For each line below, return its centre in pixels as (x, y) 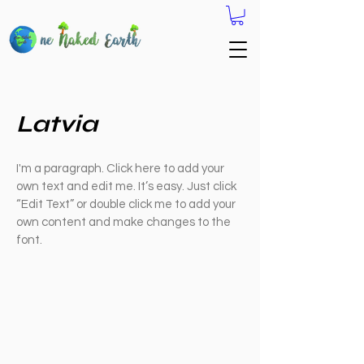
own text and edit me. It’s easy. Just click (126, 186)
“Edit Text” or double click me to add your (126, 204)
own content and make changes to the (123, 222)
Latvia (57, 123)
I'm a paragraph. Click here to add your (120, 168)
